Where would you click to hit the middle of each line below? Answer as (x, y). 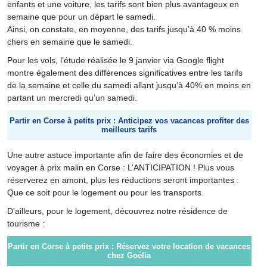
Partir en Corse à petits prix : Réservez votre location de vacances (129, 246)
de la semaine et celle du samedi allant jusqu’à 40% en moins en (129, 85)
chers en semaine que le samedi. (69, 42)
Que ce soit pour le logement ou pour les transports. (105, 193)
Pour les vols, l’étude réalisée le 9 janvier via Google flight (115, 60)
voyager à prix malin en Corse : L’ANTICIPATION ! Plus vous (120, 167)
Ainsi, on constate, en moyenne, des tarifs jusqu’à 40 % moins (124, 29)
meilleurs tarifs (129, 130)
